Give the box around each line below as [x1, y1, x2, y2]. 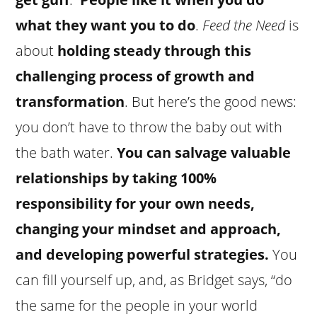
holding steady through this [54, 40, 252, 60]
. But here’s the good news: [125, 91, 297, 111]
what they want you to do [16, 15, 196, 35]
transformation [16, 91, 125, 111]
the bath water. [16, 142, 117, 162]
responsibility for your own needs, [16, 193, 255, 213]
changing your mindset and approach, [16, 219, 282, 238]
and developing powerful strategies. [16, 244, 270, 264]
